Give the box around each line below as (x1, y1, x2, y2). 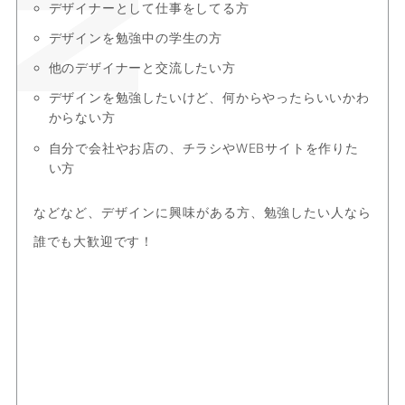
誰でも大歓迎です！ (33, 233, 155, 250)
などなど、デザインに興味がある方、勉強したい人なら (33, 204, 372, 221)
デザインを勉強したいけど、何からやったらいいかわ (48, 89, 370, 106)
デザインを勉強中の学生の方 (48, 30, 223, 46)
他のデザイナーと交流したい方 (48, 60, 236, 76)
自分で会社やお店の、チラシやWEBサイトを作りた (48, 139, 359, 155)
